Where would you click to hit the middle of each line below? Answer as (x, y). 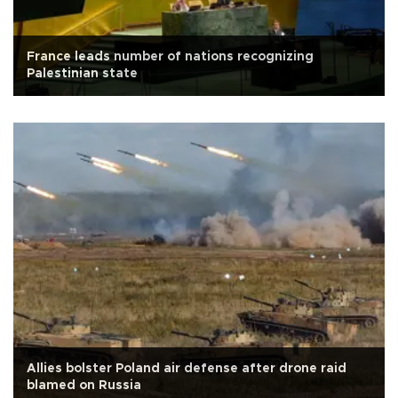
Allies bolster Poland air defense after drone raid (187, 369)
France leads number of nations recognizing (170, 57)
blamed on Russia (84, 386)
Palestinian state (82, 74)
